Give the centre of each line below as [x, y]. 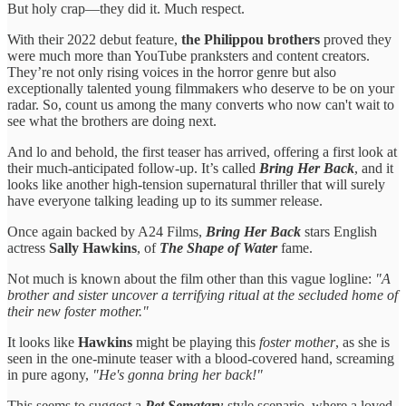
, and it [374, 168]
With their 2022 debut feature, [94, 39]
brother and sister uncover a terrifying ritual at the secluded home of [203, 295]
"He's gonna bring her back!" [178, 374]
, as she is [362, 342]
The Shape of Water [218, 247]
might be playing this [196, 342]
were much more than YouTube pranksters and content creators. [188, 55]
